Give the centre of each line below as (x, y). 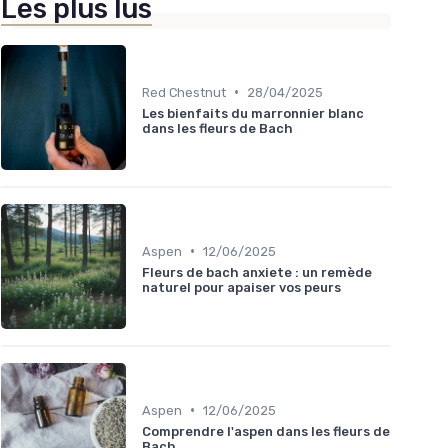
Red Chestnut (184, 92)
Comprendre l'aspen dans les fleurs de (266, 431)
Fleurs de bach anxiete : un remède (257, 272)
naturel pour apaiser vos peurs (241, 287)
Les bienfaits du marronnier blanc (253, 113)
